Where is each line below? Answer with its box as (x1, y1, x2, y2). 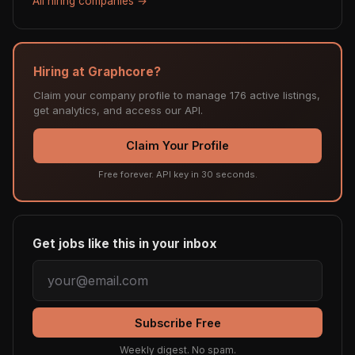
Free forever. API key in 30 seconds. (97, 169, 258, 181)
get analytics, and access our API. (33, 104, 203, 117)
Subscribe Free (134, 315, 221, 330)
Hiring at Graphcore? (33, 64, 161, 80)
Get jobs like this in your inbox (32, 236, 217, 252)
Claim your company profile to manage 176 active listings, (33, 89, 320, 102)
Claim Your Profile (126, 139, 229, 153)
